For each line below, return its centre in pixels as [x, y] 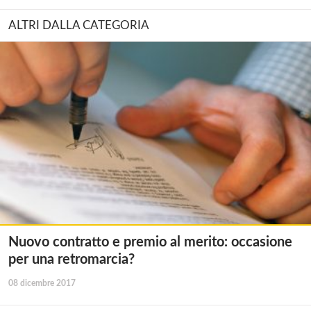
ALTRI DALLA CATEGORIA [79, 25]
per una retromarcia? [72, 260]
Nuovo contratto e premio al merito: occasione [150, 243]
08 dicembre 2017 [42, 284]
